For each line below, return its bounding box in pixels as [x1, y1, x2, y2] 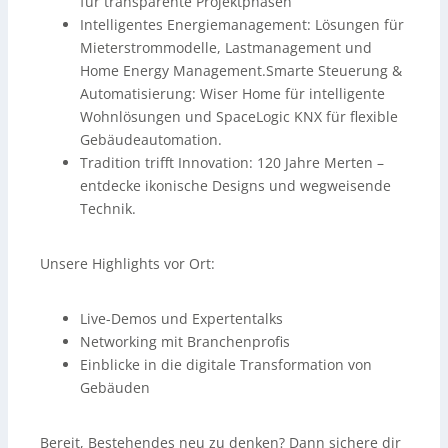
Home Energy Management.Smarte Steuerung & [80, 61, 402, 81]
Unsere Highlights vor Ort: [40, 254, 215, 274]
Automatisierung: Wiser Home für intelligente [80, 84, 385, 104]
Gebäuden [80, 378, 150, 398]
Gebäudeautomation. [80, 130, 222, 150]
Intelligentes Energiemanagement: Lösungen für [80, 15, 404, 35]
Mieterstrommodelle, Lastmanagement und [80, 38, 372, 58]
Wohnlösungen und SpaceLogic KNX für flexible [80, 107, 398, 127]
